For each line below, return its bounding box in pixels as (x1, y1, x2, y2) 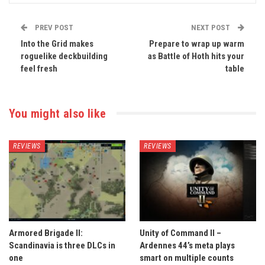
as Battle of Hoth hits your (148, 50, 244, 62)
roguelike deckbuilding (21, 50, 108, 62)
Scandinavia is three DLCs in (9, 240, 115, 251)
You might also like (9, 106, 106, 121)
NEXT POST (191, 22, 232, 32)
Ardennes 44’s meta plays (140, 240, 235, 251)
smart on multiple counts (140, 253, 234, 264)
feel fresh (21, 63, 57, 74)
